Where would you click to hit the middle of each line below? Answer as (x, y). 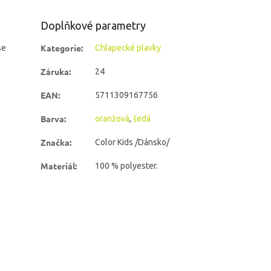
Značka (55, 142)
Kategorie (61, 47)
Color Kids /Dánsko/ (132, 142)
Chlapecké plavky (128, 47)
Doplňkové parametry (93, 25)
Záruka (55, 71)
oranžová (113, 118)
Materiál (58, 165)
